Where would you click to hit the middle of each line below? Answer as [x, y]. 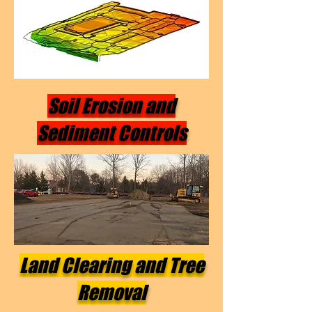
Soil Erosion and [111, 106]
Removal [111, 292]
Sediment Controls [111, 133]
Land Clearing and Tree [111, 265]
